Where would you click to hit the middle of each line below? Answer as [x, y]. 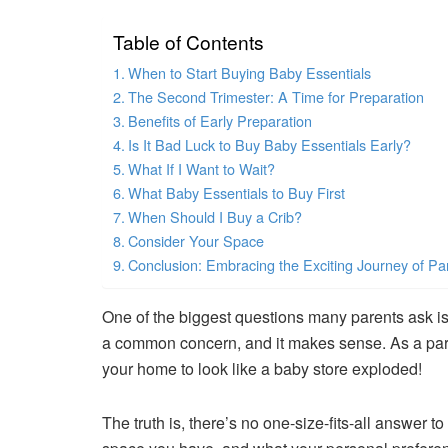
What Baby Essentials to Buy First [236, 192]
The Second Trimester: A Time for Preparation [275, 96]
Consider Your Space [195, 240]
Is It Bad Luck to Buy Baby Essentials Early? [269, 144]
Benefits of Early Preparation [219, 120]
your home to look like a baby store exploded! [262, 368]
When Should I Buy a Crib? [214, 216]
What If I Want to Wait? [201, 168]
